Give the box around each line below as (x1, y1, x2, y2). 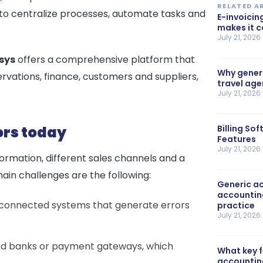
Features (217, 133, 256, 145)
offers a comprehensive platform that (15, 53, 195, 66)
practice (217, 200, 255, 211)
